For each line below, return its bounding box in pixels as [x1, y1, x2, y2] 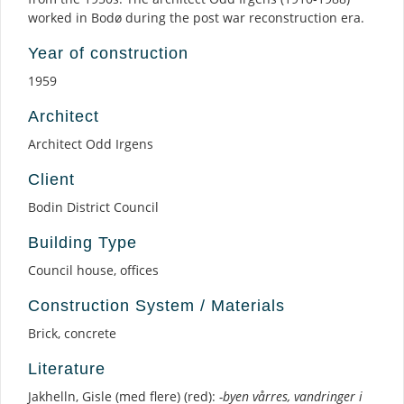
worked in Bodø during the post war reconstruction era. [28, 9, 364, 26]
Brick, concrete [28, 325, 116, 342]
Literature [28, 360, 106, 378]
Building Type [28, 234, 137, 252]
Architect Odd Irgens [28, 135, 153, 152]
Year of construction [28, 44, 188, 62]
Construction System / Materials [28, 297, 285, 315]
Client [28, 170, 75, 188]
